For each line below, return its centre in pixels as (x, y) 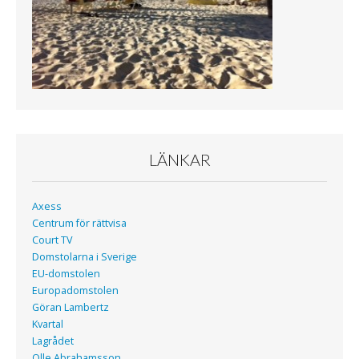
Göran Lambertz (71, 308)
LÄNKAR (179, 159)
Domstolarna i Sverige (85, 257)
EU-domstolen (66, 274)
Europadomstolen (75, 291)
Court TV (52, 240)
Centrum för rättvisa (79, 224)
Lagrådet (53, 341)
